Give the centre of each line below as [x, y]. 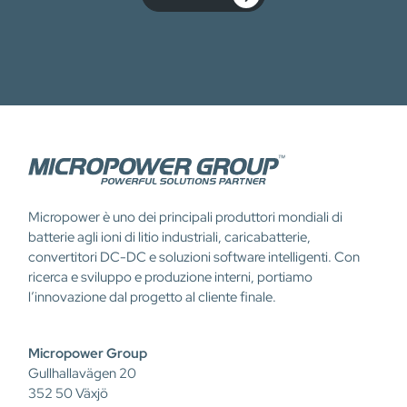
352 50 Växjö [68, 393]
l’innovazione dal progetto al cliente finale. [152, 297]
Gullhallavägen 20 [82, 373]
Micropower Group [88, 353]
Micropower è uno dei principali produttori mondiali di [185, 217]
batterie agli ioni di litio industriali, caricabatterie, [169, 237]
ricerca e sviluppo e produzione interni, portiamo [170, 277]
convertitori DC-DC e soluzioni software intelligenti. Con [194, 257]
